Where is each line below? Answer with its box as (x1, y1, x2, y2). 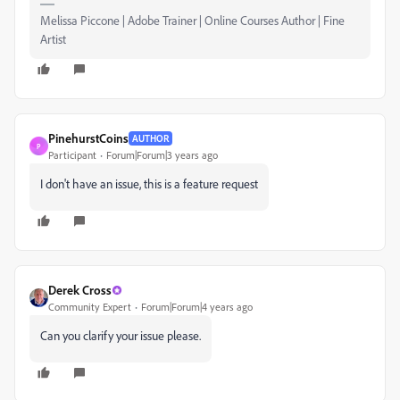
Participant (48, 148, 96, 162)
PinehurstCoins (48, 130, 129, 146)
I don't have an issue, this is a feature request (40, 176, 258, 191)
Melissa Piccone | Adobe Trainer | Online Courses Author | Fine (40, 12, 345, 28)
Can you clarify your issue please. (40, 328, 201, 343)
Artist (40, 31, 66, 46)
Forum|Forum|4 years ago (141, 300, 253, 313)
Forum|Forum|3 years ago (106, 148, 218, 162)
